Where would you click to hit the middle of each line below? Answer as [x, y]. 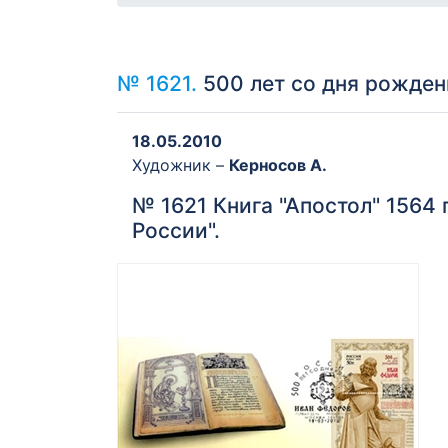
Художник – [180, 165]
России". [176, 231]
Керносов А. [278, 165]
